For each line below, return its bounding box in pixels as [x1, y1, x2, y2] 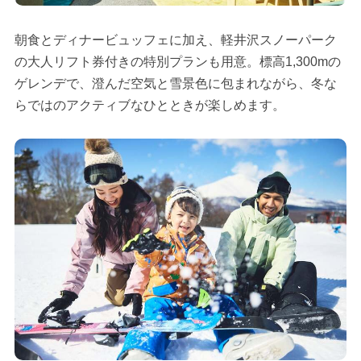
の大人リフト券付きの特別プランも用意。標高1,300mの [14, 54, 341, 68]
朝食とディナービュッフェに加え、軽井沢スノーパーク [14, 32, 337, 47]
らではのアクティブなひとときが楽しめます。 [14, 98, 285, 112]
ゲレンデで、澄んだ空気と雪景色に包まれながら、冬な [14, 76, 337, 90]
